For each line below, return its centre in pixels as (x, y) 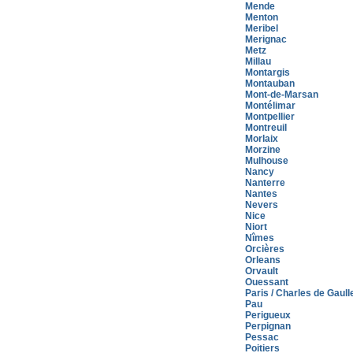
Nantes (261, 194)
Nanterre (265, 183)
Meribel (262, 28)
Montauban (270, 84)
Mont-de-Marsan (282, 95)
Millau (258, 61)
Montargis (268, 72)
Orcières (265, 249)
